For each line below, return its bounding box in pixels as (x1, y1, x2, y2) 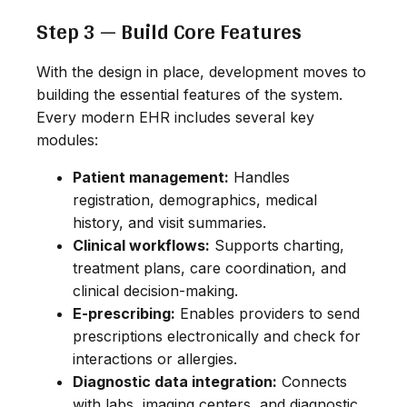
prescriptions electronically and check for (73, 326, 361, 345)
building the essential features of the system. (36, 84, 342, 104)
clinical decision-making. (73, 281, 238, 300)
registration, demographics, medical (73, 190, 317, 209)
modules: (36, 130, 98, 149)
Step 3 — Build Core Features (36, 11, 302, 51)
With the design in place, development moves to (36, 62, 366, 81)
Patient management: (73, 167, 229, 186)
